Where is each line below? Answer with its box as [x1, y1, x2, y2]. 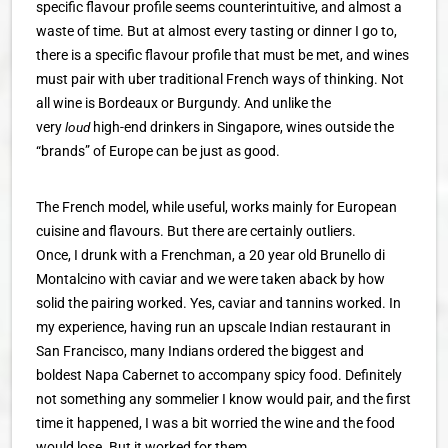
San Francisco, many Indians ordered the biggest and [36, 343, 364, 359]
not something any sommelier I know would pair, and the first [36, 391, 411, 407]
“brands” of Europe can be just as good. [36, 143, 283, 159]
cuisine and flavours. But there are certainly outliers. [36, 223, 356, 239]
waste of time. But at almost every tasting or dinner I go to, [36, 23, 397, 39]
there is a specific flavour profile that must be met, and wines [36, 47, 409, 63]
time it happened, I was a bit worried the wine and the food [36, 415, 395, 431]
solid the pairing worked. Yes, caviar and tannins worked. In [36, 295, 401, 311]
